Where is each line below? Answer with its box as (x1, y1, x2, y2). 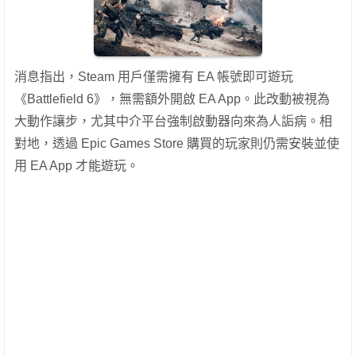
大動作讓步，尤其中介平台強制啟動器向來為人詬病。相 (14, 114, 332, 129)
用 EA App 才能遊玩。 (14, 159, 139, 173)
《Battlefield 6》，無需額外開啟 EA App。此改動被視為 (14, 92, 330, 106)
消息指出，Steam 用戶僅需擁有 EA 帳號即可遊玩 (14, 70, 293, 84)
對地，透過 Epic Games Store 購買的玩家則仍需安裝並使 (14, 137, 339, 151)
